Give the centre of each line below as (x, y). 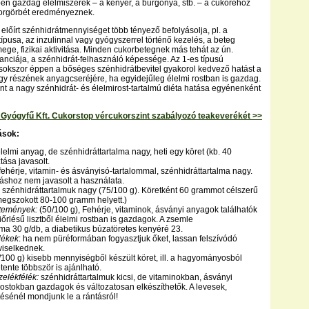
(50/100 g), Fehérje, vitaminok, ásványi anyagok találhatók (147, 210)
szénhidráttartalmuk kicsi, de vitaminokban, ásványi (137, 277)
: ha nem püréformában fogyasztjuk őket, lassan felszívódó (128, 239)
